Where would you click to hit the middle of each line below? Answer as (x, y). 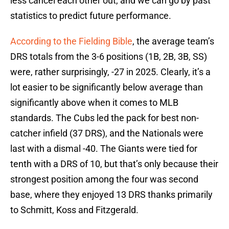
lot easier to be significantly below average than (107, 87)
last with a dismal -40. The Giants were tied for (104, 149)
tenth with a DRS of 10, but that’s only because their (114, 164)
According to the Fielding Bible (71, 41)
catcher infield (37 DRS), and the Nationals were (107, 133)
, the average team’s (173, 41)
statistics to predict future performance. (91, 16)
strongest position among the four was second (104, 179)
